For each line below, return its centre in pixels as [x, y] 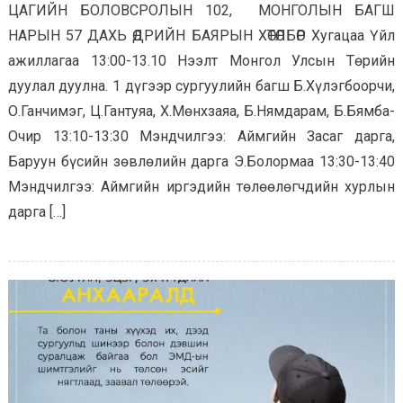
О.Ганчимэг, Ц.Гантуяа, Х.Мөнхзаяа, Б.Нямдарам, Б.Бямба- [201, 111]
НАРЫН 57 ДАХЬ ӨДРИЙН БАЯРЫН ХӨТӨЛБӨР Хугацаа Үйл [201, 36]
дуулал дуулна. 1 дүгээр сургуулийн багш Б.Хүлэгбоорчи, [201, 86]
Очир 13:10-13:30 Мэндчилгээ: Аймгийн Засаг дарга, [201, 136]
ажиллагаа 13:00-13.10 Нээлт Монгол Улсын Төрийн [201, 61]
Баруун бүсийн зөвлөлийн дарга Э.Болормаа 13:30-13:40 [201, 161]
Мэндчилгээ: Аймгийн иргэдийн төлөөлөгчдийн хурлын [201, 187]
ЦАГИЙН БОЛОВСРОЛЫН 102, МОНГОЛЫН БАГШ [201, 10]
